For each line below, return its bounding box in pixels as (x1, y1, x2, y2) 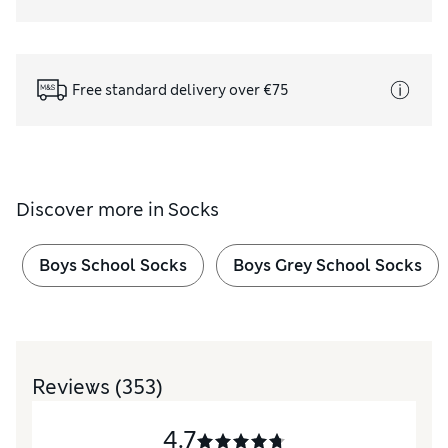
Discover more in (16, 198, 168, 223)
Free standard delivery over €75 (72, 80, 289, 99)
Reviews (32, 374, 115, 401)
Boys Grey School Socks (233, 255, 422, 277)
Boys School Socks (39, 255, 187, 277)
